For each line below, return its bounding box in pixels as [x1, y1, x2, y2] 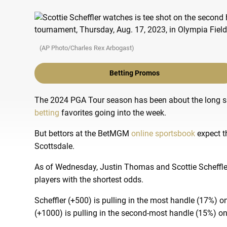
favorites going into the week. [59, 108, 166, 118]
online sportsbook [131, 129, 195, 138]
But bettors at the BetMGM [34, 129, 131, 138]
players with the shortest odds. [34, 175, 143, 184]
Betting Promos [109, 69, 160, 77]
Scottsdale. [34, 141, 74, 151]
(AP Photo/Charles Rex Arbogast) [40, 44, 134, 52]
